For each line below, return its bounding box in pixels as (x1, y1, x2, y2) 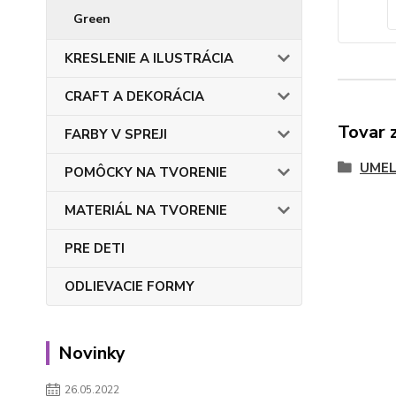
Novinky (58, 341, 126, 365)
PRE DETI (65, 240, 125, 257)
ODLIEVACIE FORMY (65, 278, 194, 295)
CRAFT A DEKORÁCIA (65, 88, 204, 105)
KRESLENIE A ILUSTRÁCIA (65, 49, 233, 67)
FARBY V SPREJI (65, 126, 167, 143)
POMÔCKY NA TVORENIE (65, 164, 227, 181)
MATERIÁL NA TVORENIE (65, 202, 227, 219)
